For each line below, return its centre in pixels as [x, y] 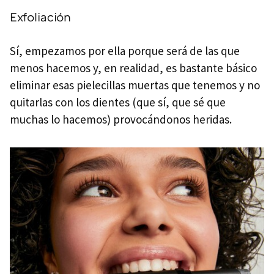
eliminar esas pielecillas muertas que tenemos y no [135, 85]
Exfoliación [40, 16]
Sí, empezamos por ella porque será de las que [125, 50]
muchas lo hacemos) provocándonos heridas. [121, 119]
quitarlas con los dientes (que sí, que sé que [118, 102]
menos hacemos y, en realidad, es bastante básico [133, 68]
